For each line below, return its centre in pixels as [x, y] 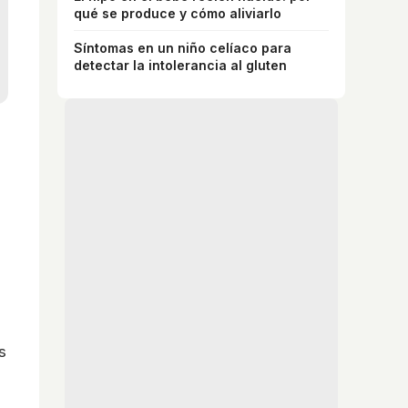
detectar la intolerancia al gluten [180, 65]
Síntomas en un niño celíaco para [183, 47]
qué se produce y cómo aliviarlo [178, 13]
